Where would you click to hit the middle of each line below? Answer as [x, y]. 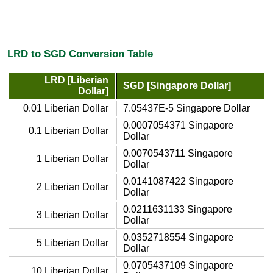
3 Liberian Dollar [73, 214]
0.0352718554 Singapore [178, 237]
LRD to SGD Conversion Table [80, 54]
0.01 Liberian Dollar [66, 108]
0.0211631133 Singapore [178, 209]
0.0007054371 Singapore [178, 125]
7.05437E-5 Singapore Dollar [186, 108]
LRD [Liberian [76, 80]
